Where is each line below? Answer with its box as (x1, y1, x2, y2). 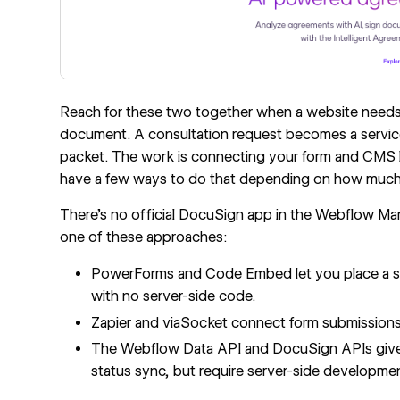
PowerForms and (91, 264, 206, 282)
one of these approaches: (60, 229, 229, 246)
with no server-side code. (91, 287, 256, 304)
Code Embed (205, 264, 293, 282)
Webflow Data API (121, 340, 242, 358)
